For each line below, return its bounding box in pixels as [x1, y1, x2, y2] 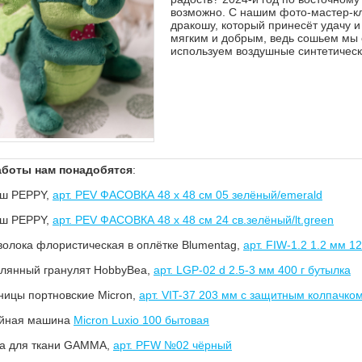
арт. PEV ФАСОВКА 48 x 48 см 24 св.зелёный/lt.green [53, 213, 334, 227]
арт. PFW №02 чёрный [113, 339, 232, 352]
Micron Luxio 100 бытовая [74, 314, 209, 327]
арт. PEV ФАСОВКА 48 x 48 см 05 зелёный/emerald [53, 188, 322, 202]
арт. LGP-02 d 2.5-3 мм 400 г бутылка [154, 263, 351, 277]
